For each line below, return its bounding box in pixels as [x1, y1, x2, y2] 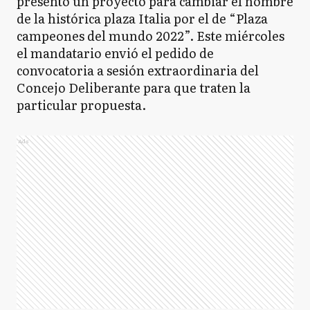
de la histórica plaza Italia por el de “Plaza [17, 9, 268, 28]
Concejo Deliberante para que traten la [17, 78, 250, 97]
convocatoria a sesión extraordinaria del [17, 61, 259, 80]
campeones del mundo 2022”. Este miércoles [17, 26, 284, 45]
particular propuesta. [17, 95, 146, 114]
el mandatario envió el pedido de [17, 44, 214, 62]
